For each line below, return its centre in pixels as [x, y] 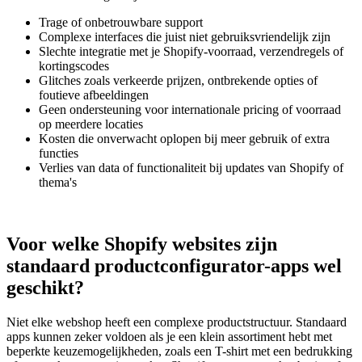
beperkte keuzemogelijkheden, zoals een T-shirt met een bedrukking [179, 351]
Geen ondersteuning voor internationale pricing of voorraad [190, 109]
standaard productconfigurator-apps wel [174, 265]
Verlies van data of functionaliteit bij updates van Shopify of [191, 167]
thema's [58, 182]
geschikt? [45, 287]
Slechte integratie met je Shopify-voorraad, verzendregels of [191, 51]
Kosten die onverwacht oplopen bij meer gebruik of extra [184, 138]
